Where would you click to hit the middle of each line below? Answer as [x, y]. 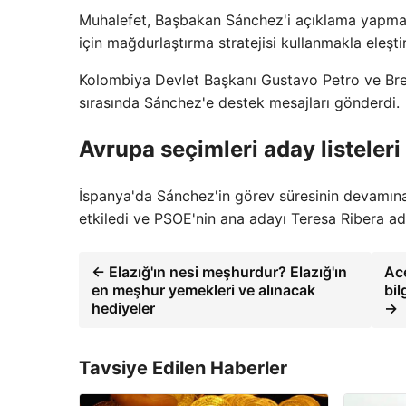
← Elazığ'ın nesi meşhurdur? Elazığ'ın [219, 271]
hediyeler [123, 308]
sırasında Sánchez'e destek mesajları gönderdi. [239, 102]
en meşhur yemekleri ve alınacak [203, 290]
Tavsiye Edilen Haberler [183, 367]
